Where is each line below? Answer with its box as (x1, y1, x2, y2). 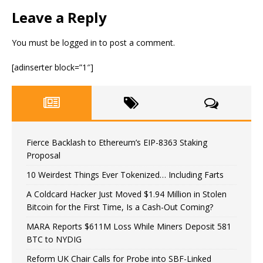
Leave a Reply (12, 8, 107, 27)
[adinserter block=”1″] (12, 62, 93, 73)
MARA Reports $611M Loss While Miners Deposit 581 (26, 221, 231, 232)
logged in (62, 37, 97, 48)
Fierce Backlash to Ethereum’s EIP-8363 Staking (26, 137, 207, 148)
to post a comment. (97, 37, 175, 48)
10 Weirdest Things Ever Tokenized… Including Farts (26, 169, 224, 180)
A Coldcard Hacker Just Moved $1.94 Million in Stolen (26, 188, 227, 200)
